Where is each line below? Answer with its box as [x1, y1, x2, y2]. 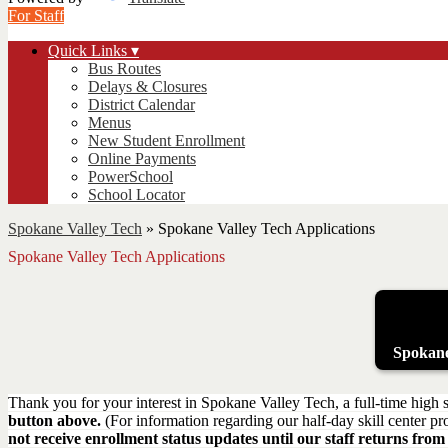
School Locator [88, 186, 185, 203]
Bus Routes [88, 60, 161, 77]
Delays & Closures [88, 78, 207, 95]
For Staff [8, 7, 64, 24]
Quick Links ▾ [48, 42, 139, 59]
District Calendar [88, 96, 195, 113]
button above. [8, 411, 101, 429]
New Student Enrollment [88, 132, 245, 149]
